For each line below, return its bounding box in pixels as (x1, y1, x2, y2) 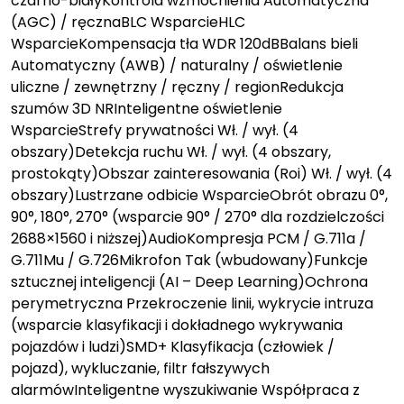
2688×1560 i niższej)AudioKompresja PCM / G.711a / (11, 227, 366, 249)
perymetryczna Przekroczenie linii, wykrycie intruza (11, 292, 373, 314)
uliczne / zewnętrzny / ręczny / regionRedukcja (11, 76, 344, 97)
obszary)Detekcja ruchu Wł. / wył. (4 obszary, (11, 141, 331, 162)
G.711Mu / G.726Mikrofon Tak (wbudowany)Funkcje (11, 249, 368, 271)
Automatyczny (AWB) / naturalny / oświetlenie (11, 54, 343, 76)
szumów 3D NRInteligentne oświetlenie (11, 97, 282, 119)
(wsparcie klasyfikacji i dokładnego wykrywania (11, 314, 343, 335)
